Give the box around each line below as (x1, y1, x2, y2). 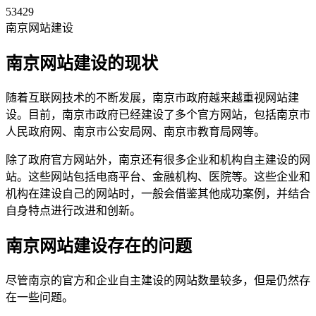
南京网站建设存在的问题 (6, 236, 192, 255)
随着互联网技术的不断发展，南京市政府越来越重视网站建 (6, 91, 299, 104)
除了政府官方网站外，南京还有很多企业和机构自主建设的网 (6, 153, 310, 166)
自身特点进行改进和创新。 (6, 204, 141, 217)
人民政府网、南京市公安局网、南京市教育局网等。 (6, 125, 265, 138)
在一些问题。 (6, 291, 73, 303)
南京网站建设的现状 (6, 54, 158, 73)
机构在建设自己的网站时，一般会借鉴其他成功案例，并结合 (6, 187, 310, 200)
